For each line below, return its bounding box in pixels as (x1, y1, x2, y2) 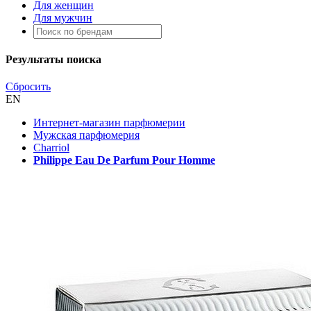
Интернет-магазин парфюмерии (33, 117, 185, 129)
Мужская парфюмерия (33, 129, 140, 142)
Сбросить (6, 81, 51, 93)
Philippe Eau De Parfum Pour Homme (33, 154, 215, 167)
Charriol (33, 142, 69, 154)
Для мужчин (33, 11, 92, 24)
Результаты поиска (6, 53, 101, 66)
